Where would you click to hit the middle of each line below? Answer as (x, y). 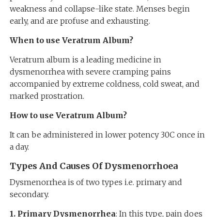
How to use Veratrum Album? (68, 115)
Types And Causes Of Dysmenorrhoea (94, 166)
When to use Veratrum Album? (71, 40)
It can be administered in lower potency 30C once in (107, 135)
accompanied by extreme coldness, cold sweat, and (105, 84)
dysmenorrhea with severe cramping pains (90, 72)
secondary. (29, 194)
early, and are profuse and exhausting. (80, 21)
